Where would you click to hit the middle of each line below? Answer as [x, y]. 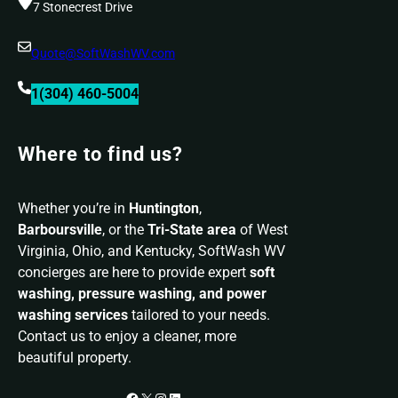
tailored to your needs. [199, 315]
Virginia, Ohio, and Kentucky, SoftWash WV [151, 251]
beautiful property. [75, 358]
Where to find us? [100, 155]
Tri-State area [192, 230]
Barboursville [60, 230]
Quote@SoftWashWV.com [103, 53]
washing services [73, 315]
